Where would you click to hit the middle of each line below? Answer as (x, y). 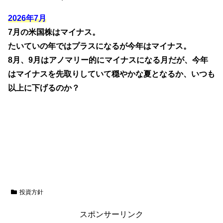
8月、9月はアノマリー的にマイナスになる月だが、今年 (108, 60)
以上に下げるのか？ (44, 88)
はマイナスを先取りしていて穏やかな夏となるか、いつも (111, 74)
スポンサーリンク (111, 215)
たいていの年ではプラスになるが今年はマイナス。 (100, 46)
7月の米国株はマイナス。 (54, 32)
